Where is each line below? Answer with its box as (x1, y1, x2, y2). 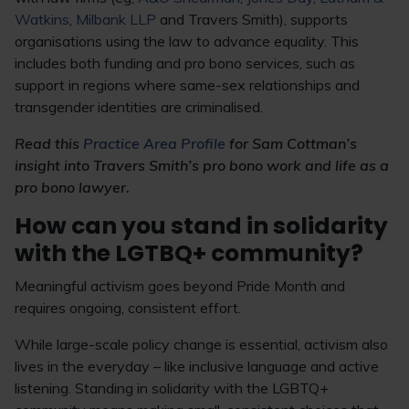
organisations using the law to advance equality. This (15, 32, 359, 50)
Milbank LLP (76, 10, 156, 28)
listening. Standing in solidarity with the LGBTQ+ (15, 379, 329, 397)
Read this (15, 134, 83, 152)
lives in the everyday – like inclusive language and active (15, 357, 379, 375)
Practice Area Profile (83, 134, 225, 152)
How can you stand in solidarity (15, 210, 388, 242)
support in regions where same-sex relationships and (15, 76, 360, 94)
